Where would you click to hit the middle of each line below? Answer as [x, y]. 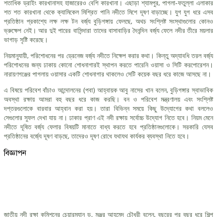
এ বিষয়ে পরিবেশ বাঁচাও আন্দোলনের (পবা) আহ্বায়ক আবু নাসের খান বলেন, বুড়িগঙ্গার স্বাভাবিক [108, 90]
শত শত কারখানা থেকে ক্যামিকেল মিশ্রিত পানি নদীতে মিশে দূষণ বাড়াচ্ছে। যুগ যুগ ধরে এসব [108, 12]
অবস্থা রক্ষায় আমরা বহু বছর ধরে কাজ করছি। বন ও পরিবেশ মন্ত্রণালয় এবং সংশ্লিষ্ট [108, 99]
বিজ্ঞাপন [15, 153]
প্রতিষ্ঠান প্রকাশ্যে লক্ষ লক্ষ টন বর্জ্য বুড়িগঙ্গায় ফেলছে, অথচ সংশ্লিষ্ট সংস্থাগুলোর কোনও [108, 21]
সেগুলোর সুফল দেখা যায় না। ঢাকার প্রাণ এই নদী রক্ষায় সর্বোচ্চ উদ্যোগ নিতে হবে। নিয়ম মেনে [108, 117]
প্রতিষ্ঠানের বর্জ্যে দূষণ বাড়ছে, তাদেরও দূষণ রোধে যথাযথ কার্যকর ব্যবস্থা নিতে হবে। [97, 136]
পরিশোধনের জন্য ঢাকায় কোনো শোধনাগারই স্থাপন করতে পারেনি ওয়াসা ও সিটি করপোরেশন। [108, 64]
